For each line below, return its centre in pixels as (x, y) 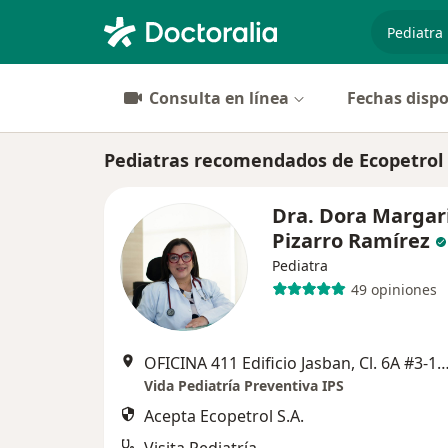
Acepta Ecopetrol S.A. (224, 416)
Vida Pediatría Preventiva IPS (244, 385)
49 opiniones (393, 289)
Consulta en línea (219, 98)
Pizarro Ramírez (351, 240)
